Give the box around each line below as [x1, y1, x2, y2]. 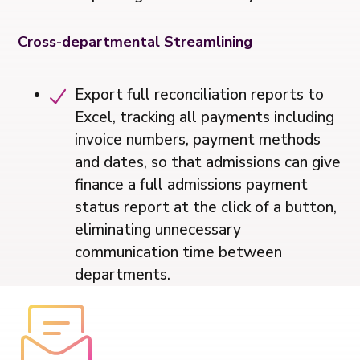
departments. [75, 264, 171, 285]
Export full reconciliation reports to [75, 84, 325, 105]
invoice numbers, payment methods [75, 129, 321, 150]
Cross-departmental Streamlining [18, 32, 253, 52]
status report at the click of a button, [75, 196, 337, 218]
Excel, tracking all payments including [75, 106, 335, 128]
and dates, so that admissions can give [75, 151, 342, 173]
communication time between [75, 241, 283, 263]
